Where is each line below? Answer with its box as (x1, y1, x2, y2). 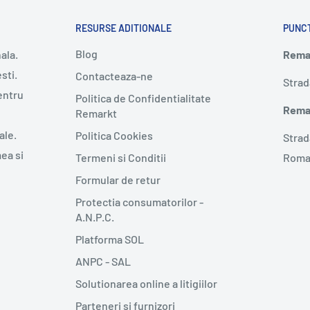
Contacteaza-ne (75, 69, 153, 82)
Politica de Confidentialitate (75, 91, 211, 104)
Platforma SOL (75, 232, 144, 246)
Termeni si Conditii (75, 150, 166, 164)
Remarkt (75, 106, 117, 120)
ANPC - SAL (75, 254, 131, 268)
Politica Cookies (75, 128, 153, 142)
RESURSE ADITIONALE (75, 21, 172, 34)
